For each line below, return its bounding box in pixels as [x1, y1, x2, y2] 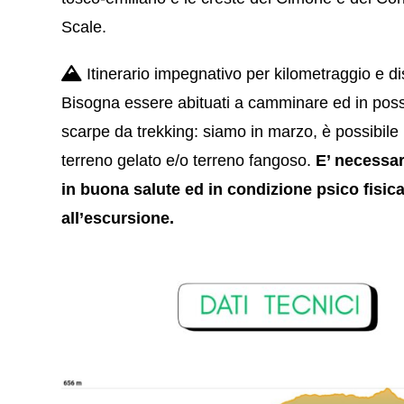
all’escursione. [61, 209, 179, 228]
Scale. [61, 18, 107, 37]
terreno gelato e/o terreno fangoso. [61, 151, 312, 170]
